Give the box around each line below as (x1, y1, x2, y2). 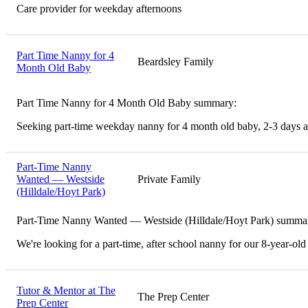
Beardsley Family (137, 55, 214, 67)
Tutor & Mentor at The (16, 284, 115, 296)
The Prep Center (137, 290, 209, 302)
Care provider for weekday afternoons (16, 2, 181, 14)
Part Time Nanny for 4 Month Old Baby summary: (16, 96, 236, 109)
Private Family (137, 173, 201, 185)
